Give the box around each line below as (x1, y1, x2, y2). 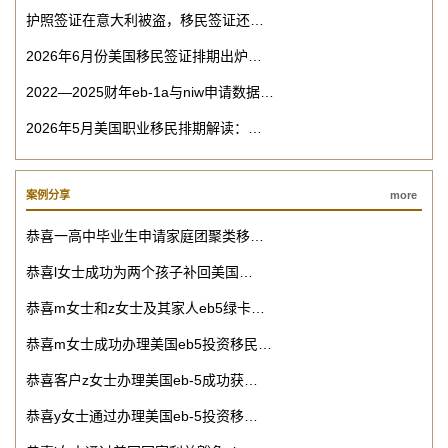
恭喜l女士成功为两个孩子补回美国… (26, 264, 253, 281)
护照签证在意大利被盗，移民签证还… (26, 12, 264, 29)
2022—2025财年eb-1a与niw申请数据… (26, 84, 274, 101)
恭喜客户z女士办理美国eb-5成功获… (26, 372, 258, 389)
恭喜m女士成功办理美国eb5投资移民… (26, 336, 272, 353)
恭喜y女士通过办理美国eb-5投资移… (26, 408, 258, 425)
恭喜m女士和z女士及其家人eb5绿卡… (26, 300, 265, 317)
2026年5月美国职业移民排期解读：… (26, 120, 262, 137)
